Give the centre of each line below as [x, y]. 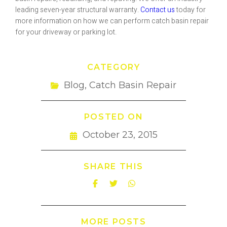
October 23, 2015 [120, 135]
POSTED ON [113, 117]
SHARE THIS [113, 166]
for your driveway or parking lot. [66, 32]
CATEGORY [113, 67]
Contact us [158, 10]
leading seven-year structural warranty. [78, 10]
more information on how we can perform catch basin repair [112, 21]
